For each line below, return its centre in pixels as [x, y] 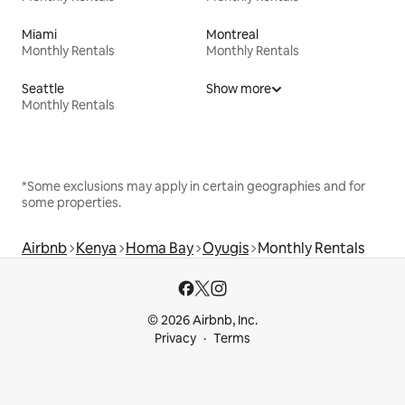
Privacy [175, 338]
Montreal [232, 34]
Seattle [43, 88]
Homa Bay [160, 248]
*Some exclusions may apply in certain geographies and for [193, 186]
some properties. [71, 202]
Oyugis [226, 248]
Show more [239, 88]
